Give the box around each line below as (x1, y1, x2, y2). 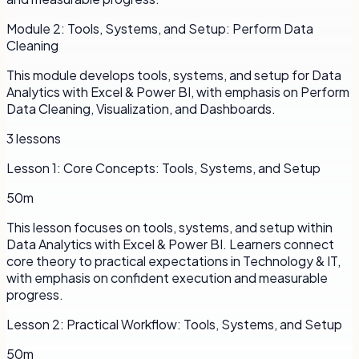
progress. (6, 285, 63, 303)
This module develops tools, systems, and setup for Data (6, 66, 341, 83)
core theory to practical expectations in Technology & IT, (6, 252, 341, 269)
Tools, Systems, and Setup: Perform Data (67, 19, 313, 37)
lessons (14, 129, 61, 147)
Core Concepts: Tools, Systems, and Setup (63, 159, 321, 176)
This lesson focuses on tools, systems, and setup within (6, 218, 333, 236)
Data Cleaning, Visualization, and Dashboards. (6, 99, 276, 117)
